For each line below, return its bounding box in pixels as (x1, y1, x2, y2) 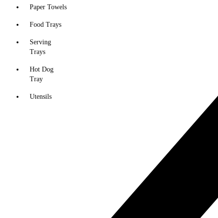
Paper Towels (30, 3, 67, 11)
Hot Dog (30, 66, 54, 73)
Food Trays (30, 21, 61, 28)
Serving (30, 38, 51, 46)
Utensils (30, 93, 52, 100)
